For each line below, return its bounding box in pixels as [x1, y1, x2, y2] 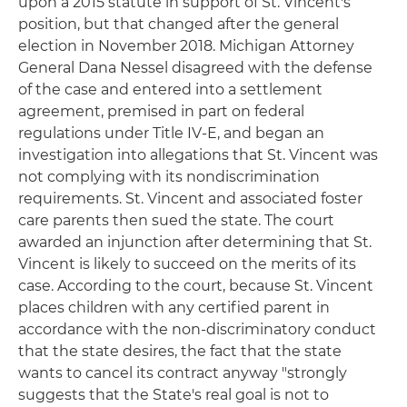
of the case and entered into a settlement [18, 81, 323, 98]
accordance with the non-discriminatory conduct [18, 321, 376, 338]
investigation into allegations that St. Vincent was [18, 146, 378, 164]
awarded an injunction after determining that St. [18, 233, 372, 251]
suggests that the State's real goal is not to [18, 386, 329, 403]
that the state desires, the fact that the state [18, 342, 342, 360]
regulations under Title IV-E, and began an [18, 124, 324, 142]
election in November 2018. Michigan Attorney [18, 37, 354, 55]
